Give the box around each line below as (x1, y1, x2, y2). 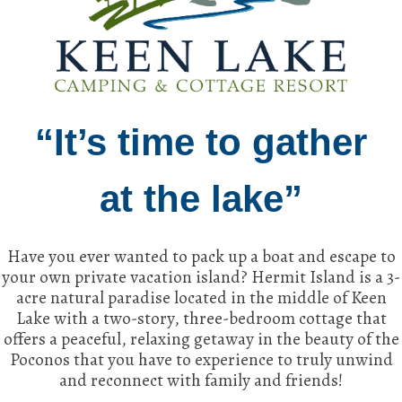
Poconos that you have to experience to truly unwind (9, 346, 393, 371)
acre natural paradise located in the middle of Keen (15, 284, 387, 310)
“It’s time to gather (35, 120, 367, 163)
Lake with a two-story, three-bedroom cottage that (15, 305, 387, 330)
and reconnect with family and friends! (59, 367, 343, 392)
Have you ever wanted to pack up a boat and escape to (6, 243, 396, 268)
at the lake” (100, 177, 302, 220)
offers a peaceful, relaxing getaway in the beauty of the (3, 326, 399, 351)
